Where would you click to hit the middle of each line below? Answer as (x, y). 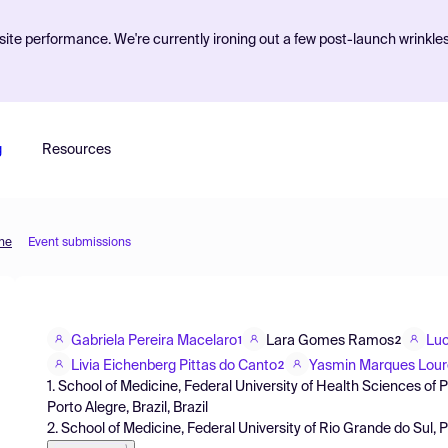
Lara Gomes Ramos (330, 340)
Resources (76, 150)
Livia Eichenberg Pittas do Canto (174, 365)
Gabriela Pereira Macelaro (154, 340)
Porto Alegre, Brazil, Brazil (127, 407)
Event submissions (79, 243)
